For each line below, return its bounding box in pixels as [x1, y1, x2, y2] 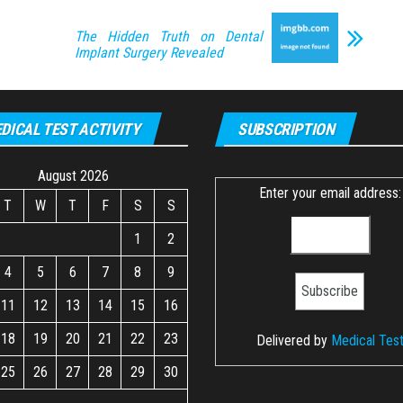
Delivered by [255, 331, 331, 349]
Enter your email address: [258, 184, 401, 201]
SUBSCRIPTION [237, 119, 335, 139]
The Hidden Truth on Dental [75, 28, 263, 45]
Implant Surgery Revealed [75, 44, 223, 61]
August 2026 [38, 166, 109, 184]
